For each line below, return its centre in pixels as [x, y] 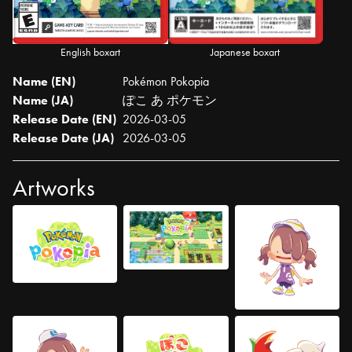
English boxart [90, 52]
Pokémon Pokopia [166, 81]
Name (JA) [43, 100]
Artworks [54, 188]
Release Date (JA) [63, 138]
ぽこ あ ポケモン [170, 100]
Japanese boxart [246, 52]
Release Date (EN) [64, 119]
